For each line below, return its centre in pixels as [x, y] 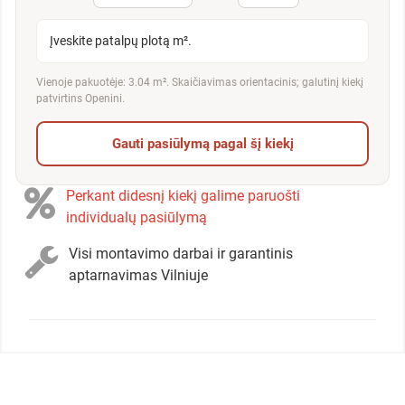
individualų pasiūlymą [137, 218]
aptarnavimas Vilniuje [138, 276]
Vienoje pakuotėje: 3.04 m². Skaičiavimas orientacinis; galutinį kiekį [200, 83]
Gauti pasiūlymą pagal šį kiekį [202, 144]
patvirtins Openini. [80, 99]
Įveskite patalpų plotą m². [121, 41]
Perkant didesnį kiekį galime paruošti [183, 196]
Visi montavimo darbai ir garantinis [181, 254]
